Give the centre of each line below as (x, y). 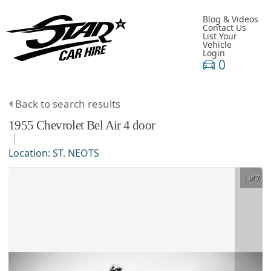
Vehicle (217, 44)
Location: (31, 153)
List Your (220, 36)
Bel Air (104, 125)
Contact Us (225, 28)
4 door (139, 125)
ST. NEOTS (76, 153)
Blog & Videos (231, 19)
